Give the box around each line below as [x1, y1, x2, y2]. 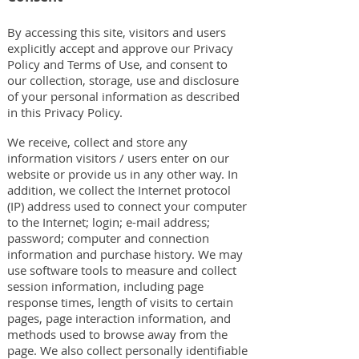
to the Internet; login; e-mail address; [7, 214, 210, 230]
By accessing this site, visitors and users [7, 24, 226, 40]
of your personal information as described [7, 88, 240, 104]
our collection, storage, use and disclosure [7, 72, 239, 88]
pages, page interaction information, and [7, 310, 231, 326]
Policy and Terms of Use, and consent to [7, 56, 228, 72]
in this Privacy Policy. [7, 104, 126, 120]
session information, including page [7, 278, 204, 294]
